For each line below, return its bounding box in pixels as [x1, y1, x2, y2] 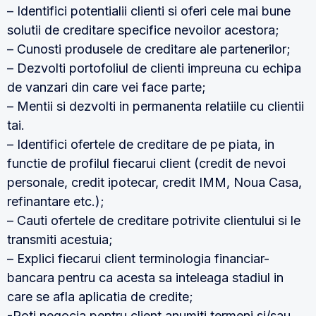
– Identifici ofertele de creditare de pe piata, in [7, 137, 274, 152]
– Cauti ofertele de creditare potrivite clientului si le [7, 213, 300, 228]
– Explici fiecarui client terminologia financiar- [7, 251, 269, 266]
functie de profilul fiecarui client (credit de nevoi [7, 156, 286, 171]
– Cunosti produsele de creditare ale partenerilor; [7, 42, 291, 56]
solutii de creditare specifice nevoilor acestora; [7, 23, 279, 37]
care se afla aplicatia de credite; [7, 289, 193, 304]
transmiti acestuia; [7, 232, 113, 247]
